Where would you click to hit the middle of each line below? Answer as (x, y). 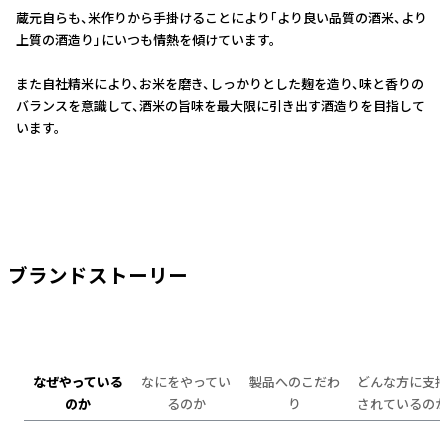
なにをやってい (186, 381)
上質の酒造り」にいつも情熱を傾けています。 (146, 40)
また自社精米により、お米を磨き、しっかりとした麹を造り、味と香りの (220, 84)
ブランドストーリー (98, 276)
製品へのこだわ (294, 381)
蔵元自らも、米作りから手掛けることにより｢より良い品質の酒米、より (221, 18)
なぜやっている (78, 381)
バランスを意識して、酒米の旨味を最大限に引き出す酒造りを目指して (220, 106)
